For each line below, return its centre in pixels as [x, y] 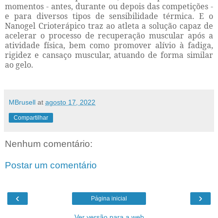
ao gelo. [19, 65]
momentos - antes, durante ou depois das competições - [109, 7]
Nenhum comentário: [49, 144]
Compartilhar [31, 118]
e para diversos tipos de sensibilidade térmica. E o [109, 16]
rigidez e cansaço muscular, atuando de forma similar [109, 55]
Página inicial [109, 199]
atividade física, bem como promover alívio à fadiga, [109, 45]
